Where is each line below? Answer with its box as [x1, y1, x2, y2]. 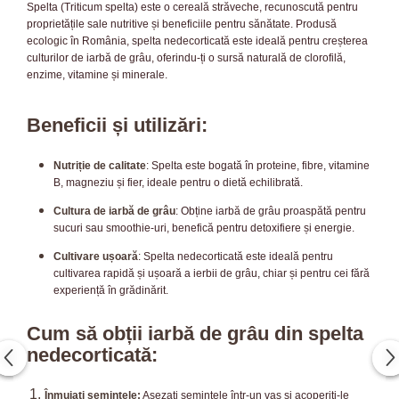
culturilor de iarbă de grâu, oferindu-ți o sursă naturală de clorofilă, [27, 51, 346, 64]
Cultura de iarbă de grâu [53, 204, 175, 217]
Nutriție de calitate [53, 159, 146, 172]
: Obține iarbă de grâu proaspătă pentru [175, 204, 366, 217]
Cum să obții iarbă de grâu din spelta [27, 322, 363, 345]
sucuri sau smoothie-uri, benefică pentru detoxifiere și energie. [53, 221, 354, 234]
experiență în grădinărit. [53, 283, 168, 297]
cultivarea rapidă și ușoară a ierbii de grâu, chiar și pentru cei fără [53, 266, 370, 280]
